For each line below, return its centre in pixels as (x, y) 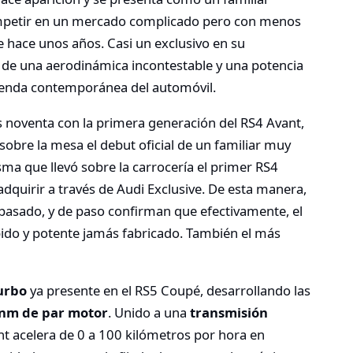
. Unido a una (149, 313)
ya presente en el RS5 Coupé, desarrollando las (169, 291)
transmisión (229, 313)
